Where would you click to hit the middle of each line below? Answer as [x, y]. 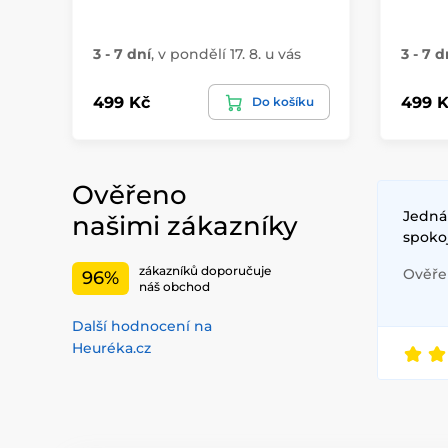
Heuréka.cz [111, 348]
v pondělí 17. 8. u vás [229, 54]
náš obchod [174, 286]
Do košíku [282, 102]
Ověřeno [129, 195]
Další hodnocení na [142, 326]
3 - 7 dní [122, 54]
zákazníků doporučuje [205, 270]
